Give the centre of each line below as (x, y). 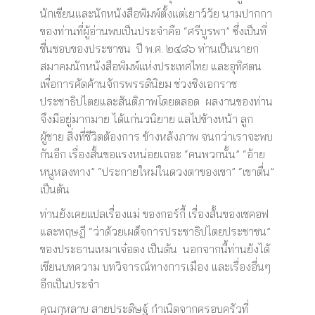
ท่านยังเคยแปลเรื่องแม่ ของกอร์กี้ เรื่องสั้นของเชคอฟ (154, 214)
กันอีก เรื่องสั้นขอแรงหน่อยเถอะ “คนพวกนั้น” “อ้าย (152, 154)
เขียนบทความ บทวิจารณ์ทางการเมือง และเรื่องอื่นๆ (155, 266)
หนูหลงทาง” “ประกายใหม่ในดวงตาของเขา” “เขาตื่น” (157, 172)
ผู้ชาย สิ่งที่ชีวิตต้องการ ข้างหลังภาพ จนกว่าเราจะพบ (156, 136)
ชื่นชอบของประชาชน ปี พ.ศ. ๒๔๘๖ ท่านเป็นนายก (149, 49)
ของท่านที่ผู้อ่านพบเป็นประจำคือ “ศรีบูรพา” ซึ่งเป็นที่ (153, 31)
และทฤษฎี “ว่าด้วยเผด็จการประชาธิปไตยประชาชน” (155, 231)
